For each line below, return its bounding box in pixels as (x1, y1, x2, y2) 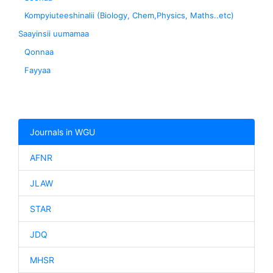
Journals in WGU (29, 126, 95, 137)
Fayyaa (24, 65, 51, 76)
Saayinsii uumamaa (18, 29, 89, 39)
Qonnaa (24, 47, 54, 57)
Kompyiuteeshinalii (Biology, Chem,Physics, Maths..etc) (24, 10, 234, 21)
